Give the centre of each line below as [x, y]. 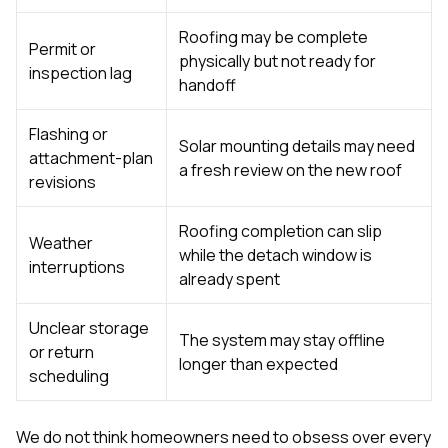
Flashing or [68, 133]
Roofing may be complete [273, 36]
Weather [61, 242]
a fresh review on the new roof [290, 169]
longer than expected [258, 363]
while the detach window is [275, 254]
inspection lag [80, 72]
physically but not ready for [277, 60]
